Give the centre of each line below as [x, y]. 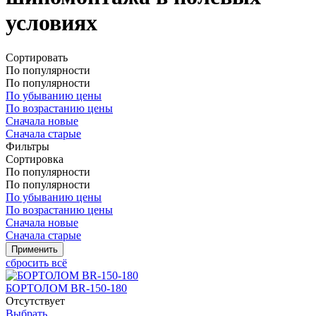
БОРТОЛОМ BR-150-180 [66, 288]
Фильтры [28, 146]
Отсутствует [35, 300]
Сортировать [37, 57]
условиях [51, 23]
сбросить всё [36, 262]
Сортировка [35, 159]
